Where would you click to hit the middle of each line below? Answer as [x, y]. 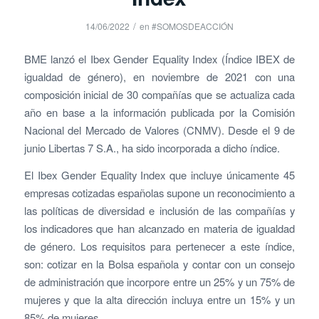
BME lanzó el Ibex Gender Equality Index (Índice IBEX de [159, 58]
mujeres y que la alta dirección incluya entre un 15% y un [159, 299]
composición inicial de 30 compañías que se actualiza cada [159, 94]
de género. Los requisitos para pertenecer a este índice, [159, 246]
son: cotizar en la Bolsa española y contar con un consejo [159, 263]
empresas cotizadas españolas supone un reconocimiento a [159, 192]
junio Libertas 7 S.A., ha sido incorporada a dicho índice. [152, 147]
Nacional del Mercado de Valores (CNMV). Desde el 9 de [159, 130]
